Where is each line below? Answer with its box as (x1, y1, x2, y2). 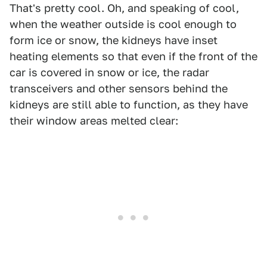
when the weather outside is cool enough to (10, 18, 237, 31)
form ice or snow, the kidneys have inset (10, 34, 218, 47)
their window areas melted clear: (10, 114, 178, 128)
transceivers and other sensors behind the (10, 82, 228, 95)
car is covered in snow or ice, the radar (10, 66, 209, 79)
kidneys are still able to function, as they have (10, 98, 248, 111)
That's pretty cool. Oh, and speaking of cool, (10, 2, 239, 15)
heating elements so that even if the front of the (10, 50, 257, 63)
